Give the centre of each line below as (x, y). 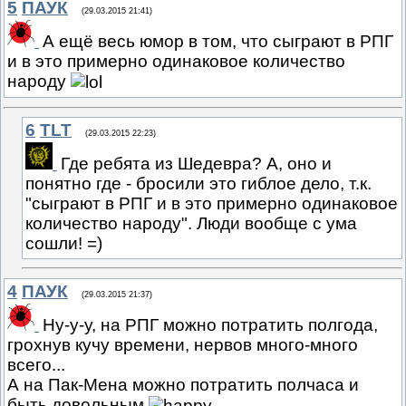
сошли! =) (64, 243)
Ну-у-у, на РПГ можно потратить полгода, (210, 324)
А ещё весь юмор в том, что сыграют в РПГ (218, 42)
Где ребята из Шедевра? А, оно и (196, 163)
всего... (36, 364)
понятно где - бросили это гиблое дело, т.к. (198, 183)
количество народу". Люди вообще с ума (191, 223)
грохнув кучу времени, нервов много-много (183, 344)
